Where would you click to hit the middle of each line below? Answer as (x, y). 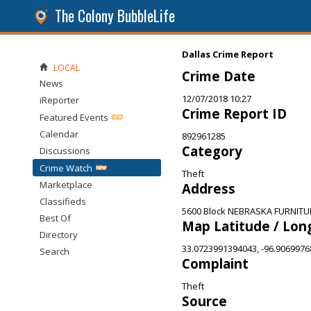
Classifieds (63, 201)
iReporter (59, 100)
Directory (59, 235)
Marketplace (66, 185)
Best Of (55, 218)
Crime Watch (66, 168)
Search (54, 251)
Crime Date (219, 76)
